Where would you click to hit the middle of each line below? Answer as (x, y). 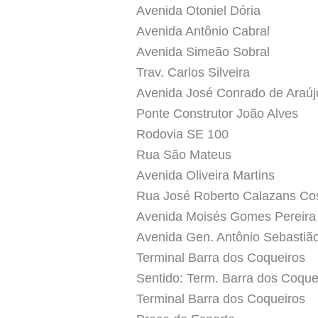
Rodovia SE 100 (182, 134)
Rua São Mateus (184, 154)
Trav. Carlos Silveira (193, 72)
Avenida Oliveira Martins (205, 175)
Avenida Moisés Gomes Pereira (226, 216)
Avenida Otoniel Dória (198, 10)
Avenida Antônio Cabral (203, 31)
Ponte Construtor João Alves (217, 113)
